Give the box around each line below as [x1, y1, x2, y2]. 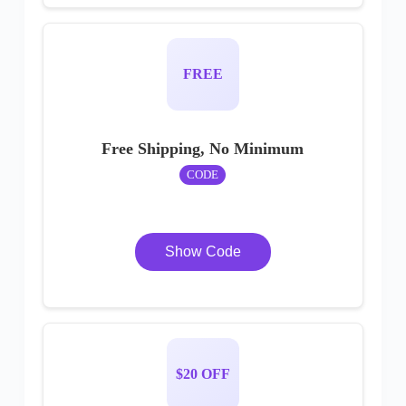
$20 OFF [175, 366, 230, 382]
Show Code [164, 244, 241, 259]
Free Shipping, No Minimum [101, 140, 304, 158]
